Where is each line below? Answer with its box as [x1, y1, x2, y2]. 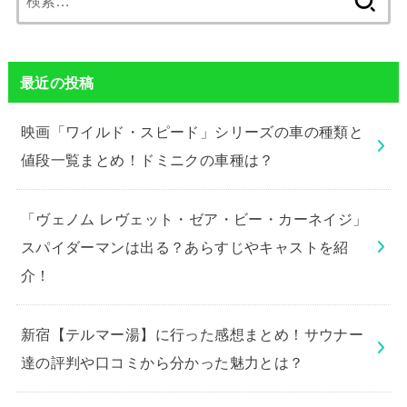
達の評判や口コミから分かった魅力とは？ [20, 353, 304, 371]
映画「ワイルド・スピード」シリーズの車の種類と [20, 123, 364, 140]
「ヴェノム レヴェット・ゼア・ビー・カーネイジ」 [20, 210, 368, 227]
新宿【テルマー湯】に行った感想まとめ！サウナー [20, 325, 364, 342]
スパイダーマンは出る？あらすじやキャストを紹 [20, 238, 349, 255]
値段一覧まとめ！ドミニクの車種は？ [20, 151, 274, 168]
